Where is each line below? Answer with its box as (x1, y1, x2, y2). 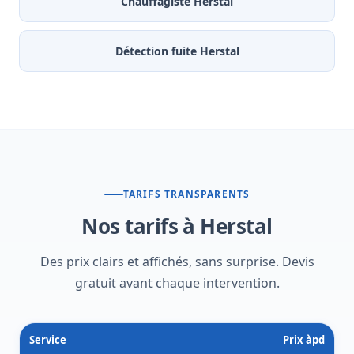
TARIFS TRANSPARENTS (122, 187, 250, 201)
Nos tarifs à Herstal (81, 212, 273, 241)
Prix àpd (283, 333, 325, 348)
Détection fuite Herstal (115, 43, 239, 59)
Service (29, 333, 66, 348)
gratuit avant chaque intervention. (74, 274, 280, 292)
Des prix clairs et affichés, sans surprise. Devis (40, 253, 314, 271)
